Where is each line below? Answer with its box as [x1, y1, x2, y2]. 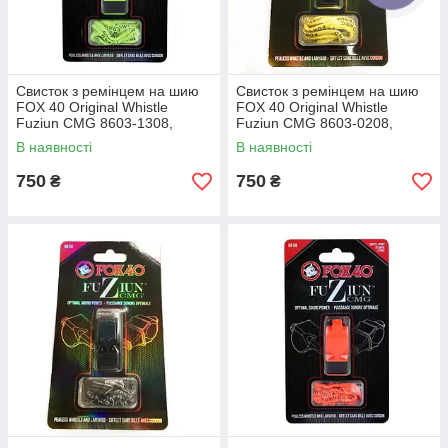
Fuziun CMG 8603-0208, [236, 115, 393, 131]
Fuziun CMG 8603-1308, [16, 115, 173, 131]
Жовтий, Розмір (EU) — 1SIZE [236, 131, 431, 147]
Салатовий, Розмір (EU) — [16, 131, 189, 147]
